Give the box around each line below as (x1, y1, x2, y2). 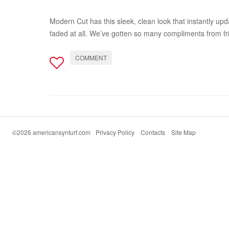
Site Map (171, 128, 196, 136)
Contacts (141, 128, 165, 136)
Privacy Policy (96, 128, 134, 136)
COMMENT (75, 53, 107, 62)
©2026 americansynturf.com (12, 128, 90, 136)
